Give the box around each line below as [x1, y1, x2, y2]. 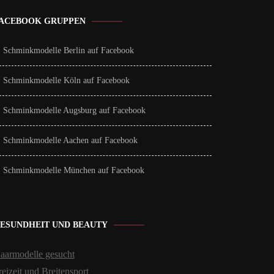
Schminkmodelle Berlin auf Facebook [2, 46, 134, 55]
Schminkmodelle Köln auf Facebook [2, 76, 130, 85]
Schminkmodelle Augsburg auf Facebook [2, 106, 146, 115]
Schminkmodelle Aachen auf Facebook [2, 136, 138, 145]
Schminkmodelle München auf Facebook [2, 166, 144, 175]
